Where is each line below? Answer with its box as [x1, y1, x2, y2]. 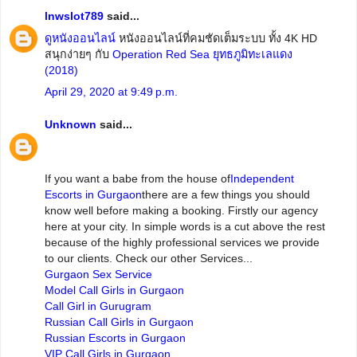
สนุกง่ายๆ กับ [45, 47, 112, 61]
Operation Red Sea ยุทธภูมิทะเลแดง [112, 47, 292, 61]
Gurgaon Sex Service [45, 267, 152, 280]
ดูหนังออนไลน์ [45, 31, 116, 45]
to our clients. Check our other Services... [45, 251, 253, 265]
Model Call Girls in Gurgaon [45, 283, 184, 296]
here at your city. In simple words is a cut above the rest [45, 219, 325, 233]
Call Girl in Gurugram [45, 299, 151, 312]
